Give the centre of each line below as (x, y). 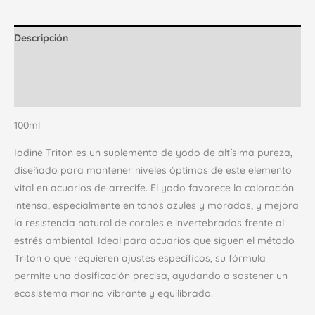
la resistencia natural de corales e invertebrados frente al (149, 223)
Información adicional (66, 66)
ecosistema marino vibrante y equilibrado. (114, 294)
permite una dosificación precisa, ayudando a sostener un (151, 276)
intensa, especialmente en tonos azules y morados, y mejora (156, 206)
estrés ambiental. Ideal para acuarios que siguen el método (154, 241)
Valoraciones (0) (53, 93)
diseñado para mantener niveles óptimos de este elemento (153, 171)
